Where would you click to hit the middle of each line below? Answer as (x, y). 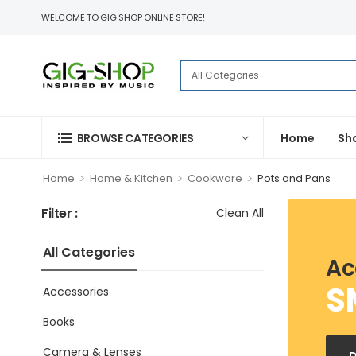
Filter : (60, 213)
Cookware (215, 178)
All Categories (89, 252)
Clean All (240, 213)
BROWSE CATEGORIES (135, 138)
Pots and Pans (294, 178)
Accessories (76, 292)
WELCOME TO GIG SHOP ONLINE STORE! (124, 17)
